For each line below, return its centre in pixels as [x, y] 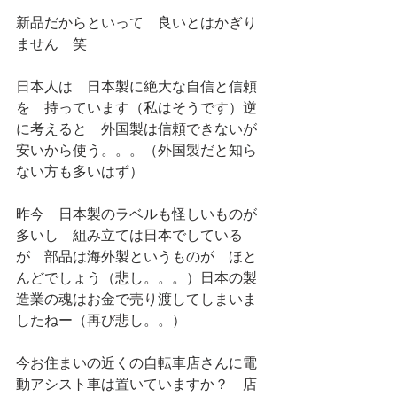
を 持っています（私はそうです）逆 [136, 107]
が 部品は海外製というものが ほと [136, 256]
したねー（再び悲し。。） [101, 319]
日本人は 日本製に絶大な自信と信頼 [136, 86]
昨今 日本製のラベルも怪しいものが [136, 213]
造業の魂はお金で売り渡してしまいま [136, 298]
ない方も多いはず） [80, 171]
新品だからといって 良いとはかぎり [136, 22]
